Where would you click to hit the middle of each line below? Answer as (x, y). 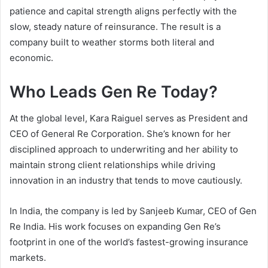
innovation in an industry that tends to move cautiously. (126, 181)
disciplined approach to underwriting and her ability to (124, 150)
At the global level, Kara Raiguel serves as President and (129, 118)
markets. (28, 258)
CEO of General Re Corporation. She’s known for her (120, 134)
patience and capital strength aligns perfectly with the (123, 11)
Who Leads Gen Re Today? (114, 92)
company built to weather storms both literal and (112, 42)
